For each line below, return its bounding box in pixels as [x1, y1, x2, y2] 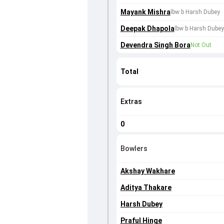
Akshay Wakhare [120, 167, 175, 175]
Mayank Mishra [120, 8, 170, 16]
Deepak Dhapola [120, 24, 174, 33]
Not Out [190, 41, 211, 49]
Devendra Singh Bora [120, 41, 190, 49]
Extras [120, 97, 142, 106]
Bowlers [120, 144, 147, 153]
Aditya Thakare [120, 183, 171, 192]
